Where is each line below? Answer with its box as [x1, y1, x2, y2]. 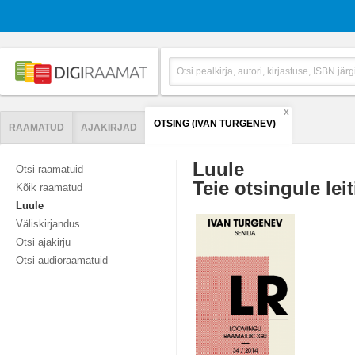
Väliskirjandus [16, 218, 80, 230]
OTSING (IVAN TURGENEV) [154, 118, 276, 129]
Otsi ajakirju [16, 236, 71, 248]
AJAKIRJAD [81, 122, 137, 133]
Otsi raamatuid [16, 163, 83, 175]
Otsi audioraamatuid [16, 254, 108, 266]
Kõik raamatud [16, 181, 82, 193]
